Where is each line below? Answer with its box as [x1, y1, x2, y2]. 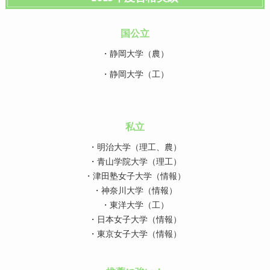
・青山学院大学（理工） [89, 155, 181, 169]
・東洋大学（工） [101, 199, 169, 213]
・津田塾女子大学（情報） [84, 170, 186, 184]
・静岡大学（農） [101, 48, 169, 61]
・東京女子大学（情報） [89, 228, 181, 242]
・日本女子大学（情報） [89, 213, 181, 227]
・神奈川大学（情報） [93, 184, 177, 198]
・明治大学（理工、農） [89, 141, 181, 155]
